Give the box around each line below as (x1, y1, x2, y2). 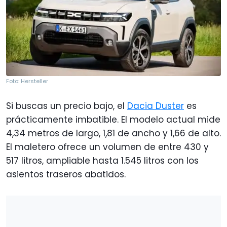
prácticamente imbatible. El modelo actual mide (6, 113, 220, 126)
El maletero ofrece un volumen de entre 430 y (6, 140, 209, 153)
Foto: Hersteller (6, 77, 48, 85)
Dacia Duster (127, 99, 184, 112)
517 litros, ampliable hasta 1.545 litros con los (6, 154, 199, 167)
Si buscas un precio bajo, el (6, 99, 127, 112)
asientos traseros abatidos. (6, 168, 126, 180)
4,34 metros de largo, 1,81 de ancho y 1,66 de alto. (6, 127, 221, 139)
